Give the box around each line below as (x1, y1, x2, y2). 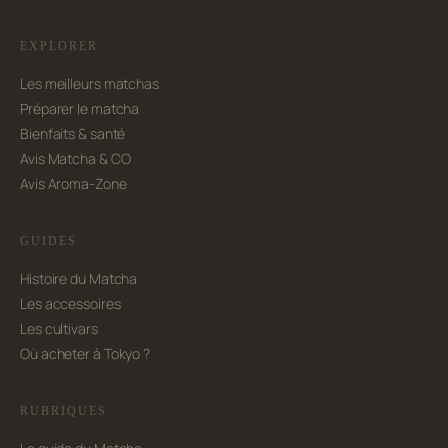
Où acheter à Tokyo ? (20, 344, 150, 364)
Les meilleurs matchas (20, 74, 159, 94)
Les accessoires (20, 294, 121, 314)
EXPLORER (20, 40, 98, 53)
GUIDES (20, 235, 77, 248)
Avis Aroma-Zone (20, 174, 127, 194)
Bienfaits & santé (20, 124, 126, 144)
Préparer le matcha (20, 99, 140, 119)
